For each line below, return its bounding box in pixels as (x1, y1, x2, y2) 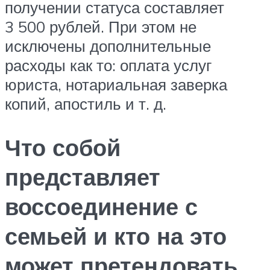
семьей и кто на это (5, 221, 227, 251)
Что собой (5, 132, 121, 162)
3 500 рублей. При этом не (5, 16, 196, 36)
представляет (5, 162, 160, 192)
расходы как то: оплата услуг (5, 55, 212, 75)
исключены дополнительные (5, 36, 211, 55)
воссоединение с (5, 191, 198, 221)
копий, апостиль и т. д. (5, 93, 166, 113)
